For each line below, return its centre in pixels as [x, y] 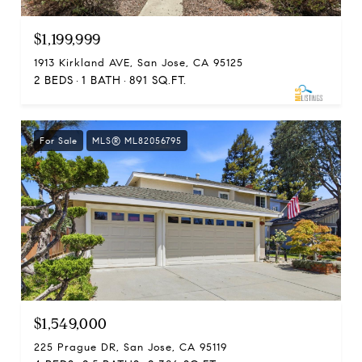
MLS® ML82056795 [137, 141]
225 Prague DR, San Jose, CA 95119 [130, 347]
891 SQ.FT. [158, 80]
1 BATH [101, 80]
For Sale [59, 141]
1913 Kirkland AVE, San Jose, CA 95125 [139, 63]
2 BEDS [54, 80]
